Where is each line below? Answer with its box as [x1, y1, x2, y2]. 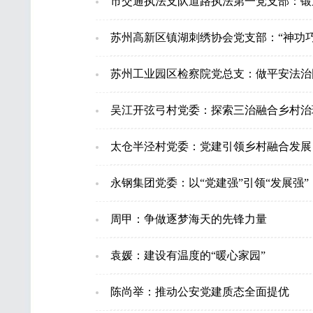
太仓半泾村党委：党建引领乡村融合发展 [110, 140, 312, 152]
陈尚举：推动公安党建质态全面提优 [110, 286, 289, 298]
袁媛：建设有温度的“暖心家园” [110, 249, 265, 261]
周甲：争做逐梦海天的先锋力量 [110, 213, 267, 225]
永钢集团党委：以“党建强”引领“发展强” [110, 177, 309, 189]
